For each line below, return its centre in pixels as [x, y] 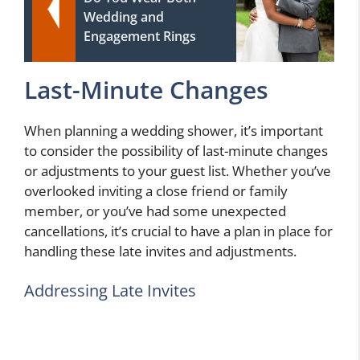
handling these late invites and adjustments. [160, 251]
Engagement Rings [140, 36]
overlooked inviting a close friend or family [156, 190]
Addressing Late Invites [110, 291]
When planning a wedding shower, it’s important [174, 130]
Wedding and [124, 16]
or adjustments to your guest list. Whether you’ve [178, 170]
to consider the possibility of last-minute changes [176, 150]
